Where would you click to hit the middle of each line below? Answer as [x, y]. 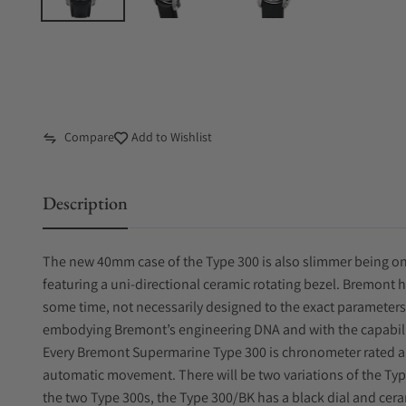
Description [85, 203]
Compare [89, 137]
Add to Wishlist [170, 137]
